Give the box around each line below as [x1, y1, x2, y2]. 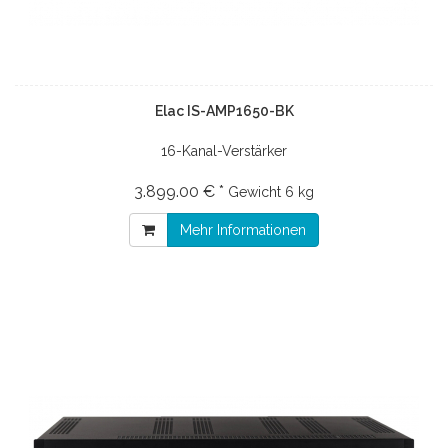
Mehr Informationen [180, 221, 306, 238]
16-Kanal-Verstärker [161, 142, 287, 159]
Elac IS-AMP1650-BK [154, 102, 294, 119]
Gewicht [228, 183, 281, 200]
